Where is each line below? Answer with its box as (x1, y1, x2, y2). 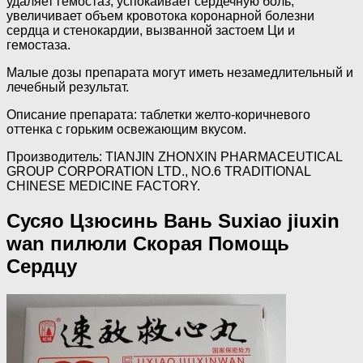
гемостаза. (6, 38, 70, 53)
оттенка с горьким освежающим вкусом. (6, 122, 246, 137)
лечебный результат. (6, 80, 129, 95)
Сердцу (6, 255, 77, 278)
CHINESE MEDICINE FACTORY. (6, 179, 200, 194)
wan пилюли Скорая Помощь (6, 233, 289, 255)
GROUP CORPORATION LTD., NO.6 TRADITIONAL (6, 164, 310, 179)
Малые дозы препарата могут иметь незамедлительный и (6, 66, 353, 80)
